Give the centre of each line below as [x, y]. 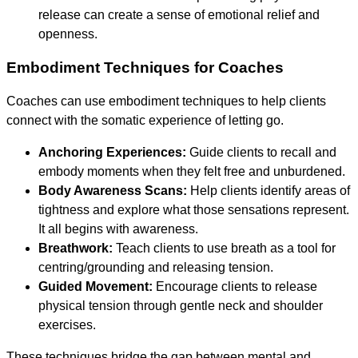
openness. [68, 34]
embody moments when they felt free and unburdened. [192, 171]
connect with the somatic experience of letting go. [145, 120]
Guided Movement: [95, 286]
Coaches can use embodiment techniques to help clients [166, 101]
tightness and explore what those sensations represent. [194, 209]
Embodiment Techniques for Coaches [145, 68]
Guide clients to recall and [261, 152]
